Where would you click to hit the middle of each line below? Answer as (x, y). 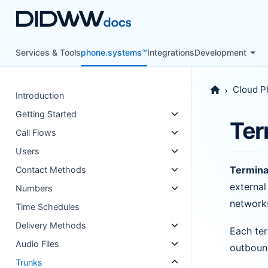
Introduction (40, 95)
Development (221, 52)
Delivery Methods (51, 225)
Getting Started (46, 114)
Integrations (171, 52)
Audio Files (38, 244)
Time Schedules (48, 207)
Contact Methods (51, 170)
